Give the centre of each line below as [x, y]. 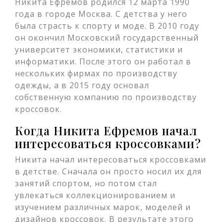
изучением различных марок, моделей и [103, 207]
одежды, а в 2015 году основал [82, 85]
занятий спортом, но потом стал [86, 183]
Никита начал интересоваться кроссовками [111, 160]
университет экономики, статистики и [99, 50]
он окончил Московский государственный [107, 38]
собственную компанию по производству [106, 97]
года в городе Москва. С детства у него [101, 14]
